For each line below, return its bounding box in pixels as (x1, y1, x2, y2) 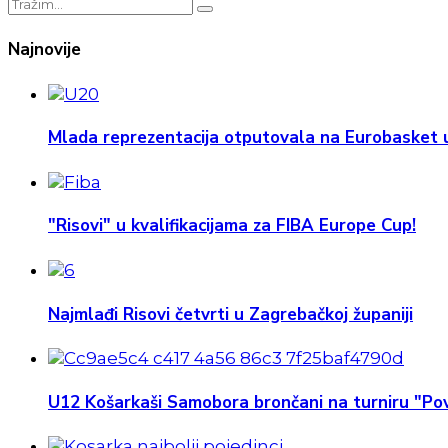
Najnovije (8, 37, 81, 61)
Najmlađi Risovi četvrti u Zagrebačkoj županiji (48, 302, 413, 326)
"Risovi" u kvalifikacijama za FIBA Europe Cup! (48, 214, 416, 238)
